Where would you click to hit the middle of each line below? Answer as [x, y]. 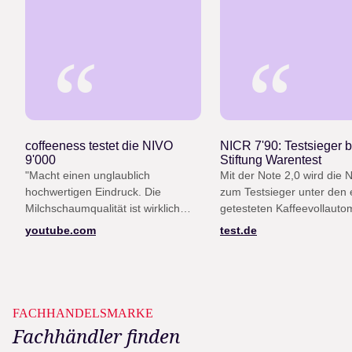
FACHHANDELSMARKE [83, 313]
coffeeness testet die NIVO [99, 146]
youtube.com [60, 231]
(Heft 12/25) [250, 225]
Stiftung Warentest [271, 160]
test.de [238, 231]
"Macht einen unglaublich [88, 176]
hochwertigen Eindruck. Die [93, 192]
